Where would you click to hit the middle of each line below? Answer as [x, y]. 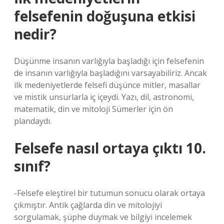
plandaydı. [33, 121]
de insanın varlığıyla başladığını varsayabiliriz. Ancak [110, 73]
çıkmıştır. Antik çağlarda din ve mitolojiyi [88, 205]
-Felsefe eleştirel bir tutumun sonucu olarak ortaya [109, 193]
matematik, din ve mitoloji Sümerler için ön [93, 109]
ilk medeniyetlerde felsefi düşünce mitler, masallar [107, 85]
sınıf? [32, 166]
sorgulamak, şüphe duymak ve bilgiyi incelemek [103, 217]
